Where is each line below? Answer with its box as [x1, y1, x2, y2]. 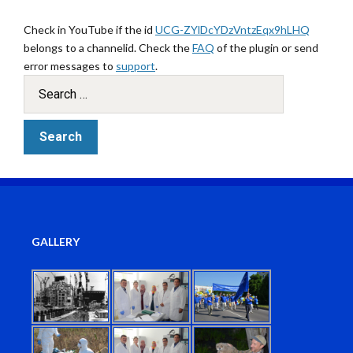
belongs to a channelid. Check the [24, 41, 192, 54]
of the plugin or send [214, 41, 318, 54]
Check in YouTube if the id [24, 23, 155, 36]
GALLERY [32, 235, 80, 248]
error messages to [24, 59, 116, 72]
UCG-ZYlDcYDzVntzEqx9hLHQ [155, 23, 310, 36]
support [116, 59, 155, 72]
